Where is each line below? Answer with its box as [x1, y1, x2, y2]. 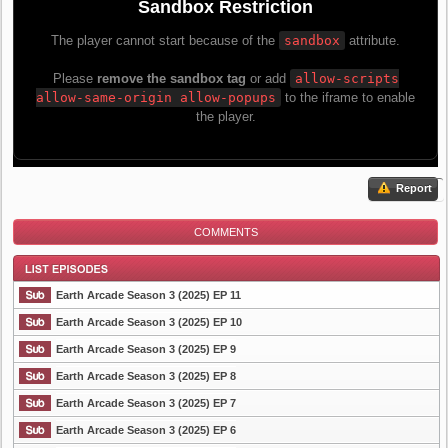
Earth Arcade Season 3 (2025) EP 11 [56, 289, 241, 301]
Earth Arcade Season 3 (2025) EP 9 [56, 343, 236, 355]
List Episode [14, 368, 80, 380]
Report [393, 182, 432, 194]
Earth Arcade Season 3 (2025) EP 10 [56, 316, 242, 328]
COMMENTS [193, 226, 258, 238]
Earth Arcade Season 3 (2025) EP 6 [56, 424, 236, 436]
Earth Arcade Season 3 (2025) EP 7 [56, 397, 236, 409]
